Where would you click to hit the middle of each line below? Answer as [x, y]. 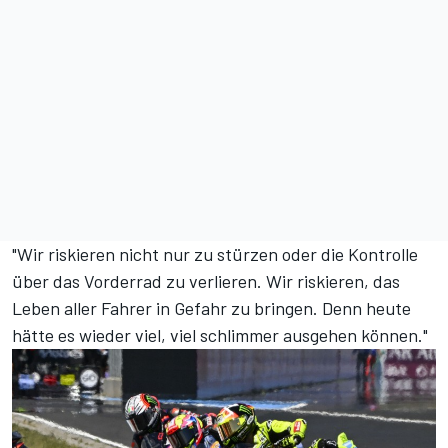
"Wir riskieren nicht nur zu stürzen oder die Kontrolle [215, 254]
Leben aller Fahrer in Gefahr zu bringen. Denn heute [211, 308]
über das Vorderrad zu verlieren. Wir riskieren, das [206, 281]
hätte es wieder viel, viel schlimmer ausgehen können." [220, 335]
